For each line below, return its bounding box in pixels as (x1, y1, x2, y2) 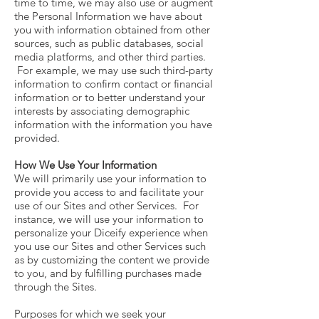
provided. (14, 131, 60, 145)
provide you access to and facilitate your (14, 185, 204, 199)
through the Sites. (14, 280, 97, 293)
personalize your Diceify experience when (14, 226, 208, 239)
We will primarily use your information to (14, 172, 206, 185)
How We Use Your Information (14, 158, 157, 172)
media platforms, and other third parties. (14, 50, 206, 63)
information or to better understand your (14, 90, 205, 104)
